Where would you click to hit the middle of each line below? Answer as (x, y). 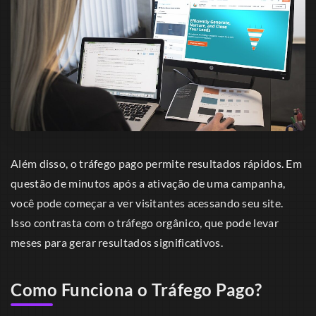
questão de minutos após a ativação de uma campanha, (148, 183)
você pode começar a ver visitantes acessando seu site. (147, 203)
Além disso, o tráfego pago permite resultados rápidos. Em (157, 164)
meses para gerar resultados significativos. (117, 243)
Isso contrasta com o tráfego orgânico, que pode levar (145, 223)
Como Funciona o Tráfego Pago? (136, 290)
